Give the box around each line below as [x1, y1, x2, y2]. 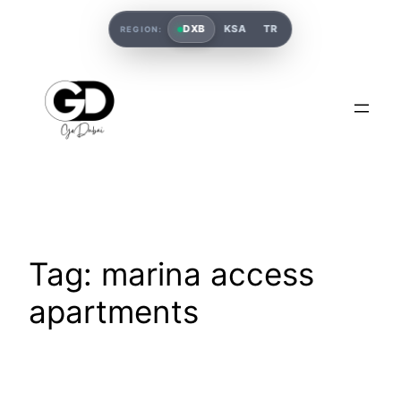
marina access [101, 254, 314, 293]
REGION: [120, 23, 163, 34]
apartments [29, 292, 199, 330]
